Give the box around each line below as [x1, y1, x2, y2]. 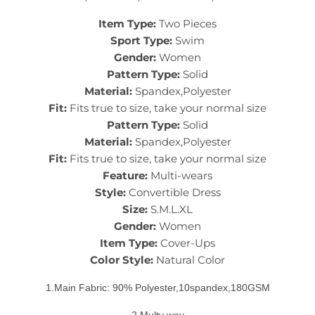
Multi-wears [148, 169, 212, 183]
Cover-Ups [157, 236, 215, 250]
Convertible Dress [125, 186, 221, 200]
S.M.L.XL [148, 202, 193, 217]
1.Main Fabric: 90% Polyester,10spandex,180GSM [45, 282, 270, 294]
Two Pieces [156, 17, 217, 31]
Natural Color [153, 253, 225, 267]
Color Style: [90, 253, 153, 267]
